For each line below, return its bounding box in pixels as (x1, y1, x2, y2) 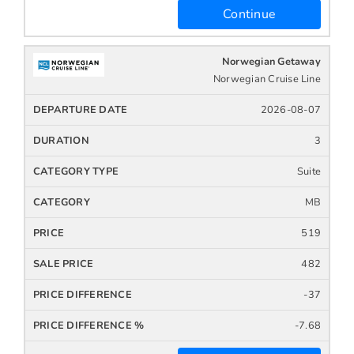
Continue (223, 5, 276, 23)
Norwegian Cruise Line (213, 71, 321, 86)
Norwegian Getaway (221, 54, 321, 69)
